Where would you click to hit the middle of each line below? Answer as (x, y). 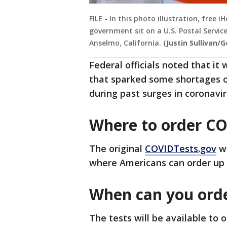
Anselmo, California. (125, 43)
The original (117, 149)
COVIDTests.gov (181, 149)
